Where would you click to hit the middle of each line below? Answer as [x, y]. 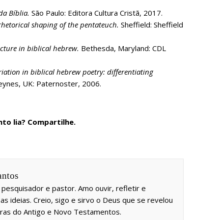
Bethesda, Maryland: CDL [124, 48]
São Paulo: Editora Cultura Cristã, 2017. [96, 13]
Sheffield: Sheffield [152, 24]
